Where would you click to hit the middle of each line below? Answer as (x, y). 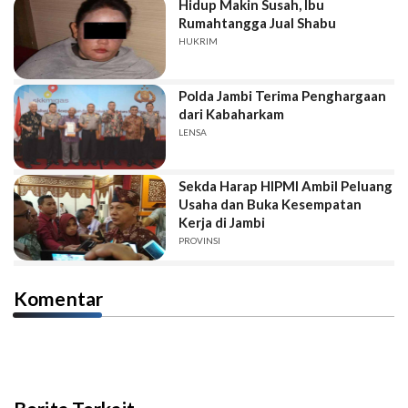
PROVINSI (200, 241)
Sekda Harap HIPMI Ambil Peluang (286, 186)
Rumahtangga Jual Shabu (258, 23)
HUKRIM (199, 41)
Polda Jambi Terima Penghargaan (283, 95)
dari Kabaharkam (232, 113)
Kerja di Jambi (222, 223)
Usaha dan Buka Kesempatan (270, 204)
